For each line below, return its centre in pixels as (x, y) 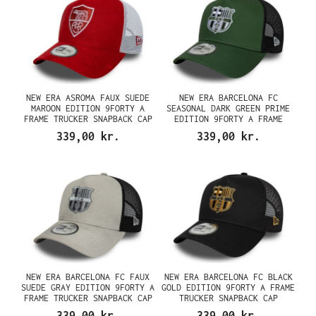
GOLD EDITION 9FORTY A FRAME (228, 287)
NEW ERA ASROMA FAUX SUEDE (88, 98)
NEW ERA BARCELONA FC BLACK (228, 276)
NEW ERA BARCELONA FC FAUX (88, 276)
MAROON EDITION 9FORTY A (88, 108)
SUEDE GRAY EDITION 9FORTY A (88, 287)
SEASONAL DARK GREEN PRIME (228, 108)
